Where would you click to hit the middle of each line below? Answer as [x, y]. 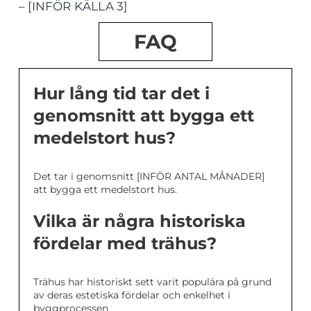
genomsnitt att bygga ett [144, 116]
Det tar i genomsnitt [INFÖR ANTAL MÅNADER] [149, 177]
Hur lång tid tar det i [121, 94]
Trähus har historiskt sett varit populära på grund [152, 282]
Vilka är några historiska [140, 221]
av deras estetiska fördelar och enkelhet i [132, 295]
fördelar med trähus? [125, 244]
